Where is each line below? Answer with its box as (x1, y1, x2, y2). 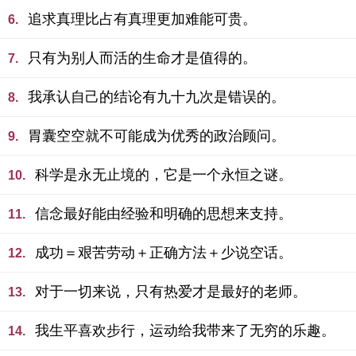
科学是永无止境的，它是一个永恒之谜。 (35, 167, 292, 183)
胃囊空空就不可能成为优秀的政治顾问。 (28, 128, 285, 144)
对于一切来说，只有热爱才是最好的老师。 (35, 284, 307, 300)
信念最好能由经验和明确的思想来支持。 (35, 206, 292, 222)
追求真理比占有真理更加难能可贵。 (28, 11, 257, 27)
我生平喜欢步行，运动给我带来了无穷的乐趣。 (35, 323, 335, 339)
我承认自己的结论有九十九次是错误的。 (28, 89, 285, 105)
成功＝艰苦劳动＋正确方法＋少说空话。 (35, 245, 292, 261)
